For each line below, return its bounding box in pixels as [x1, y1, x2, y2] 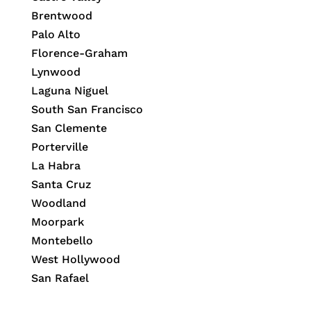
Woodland [31, 196, 86, 210]
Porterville [31, 140, 88, 154]
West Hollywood [31, 253, 120, 267]
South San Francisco [31, 103, 143, 117]
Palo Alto [31, 28, 81, 42]
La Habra [31, 159, 81, 173]
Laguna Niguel [31, 84, 108, 98]
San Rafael [31, 271, 89, 285]
